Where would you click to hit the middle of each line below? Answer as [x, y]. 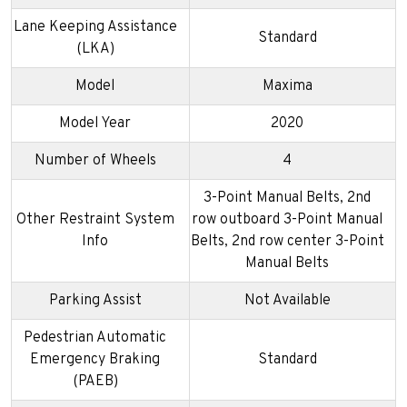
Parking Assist [95, 301]
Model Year [95, 124]
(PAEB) [95, 382]
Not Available [287, 301]
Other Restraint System [95, 220]
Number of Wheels [95, 161]
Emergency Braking [95, 360]
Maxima [287, 87]
